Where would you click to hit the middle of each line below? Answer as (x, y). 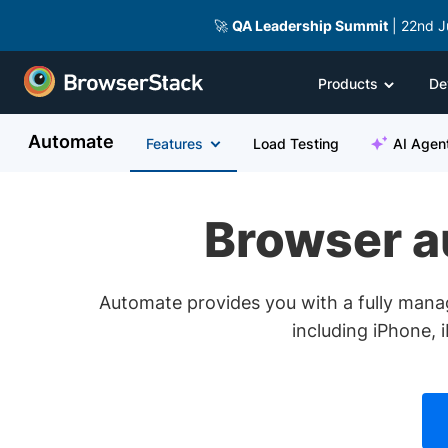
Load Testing (296, 143)
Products (348, 83)
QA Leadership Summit (309, 25)
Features (174, 143)
